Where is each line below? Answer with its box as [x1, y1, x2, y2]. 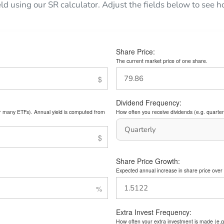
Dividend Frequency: [116, 97, 181, 108]
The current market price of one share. [116, 57, 207, 65]
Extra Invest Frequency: [116, 207, 191, 217]
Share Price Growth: [116, 156, 180, 166]
